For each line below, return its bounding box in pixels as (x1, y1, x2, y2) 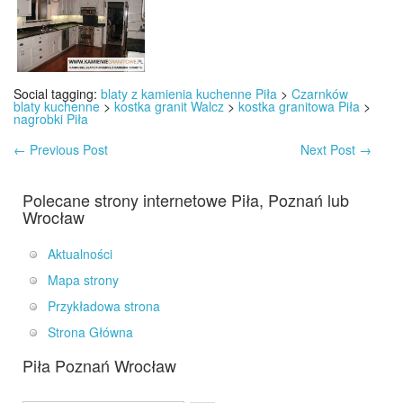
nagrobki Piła (13, 110, 88, 129)
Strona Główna (48, 323, 133, 342)
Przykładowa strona (48, 297, 160, 316)
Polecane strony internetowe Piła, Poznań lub (22, 188, 349, 212)
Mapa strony (48, 271, 119, 290)
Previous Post (26, 140, 108, 159)
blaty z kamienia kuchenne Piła (101, 85, 277, 103)
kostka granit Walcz (114, 97, 224, 116)
